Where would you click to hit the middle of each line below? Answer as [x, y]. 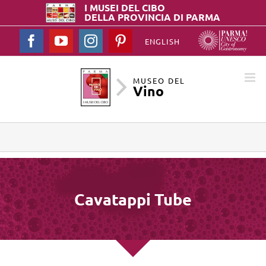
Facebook [63, 40]
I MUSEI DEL [113, 8]
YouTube [91, 40]
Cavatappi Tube [133, 199]
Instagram [123, 40]
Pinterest [149, 40]
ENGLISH [162, 42]
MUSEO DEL [159, 80]
